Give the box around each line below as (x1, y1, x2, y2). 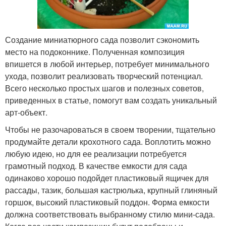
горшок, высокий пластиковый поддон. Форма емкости (5, 196, 209, 208)
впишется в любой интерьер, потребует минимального (5, 58, 209, 70)
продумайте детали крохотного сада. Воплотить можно (5, 136, 211, 148)
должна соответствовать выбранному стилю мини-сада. (5, 208, 215, 220)
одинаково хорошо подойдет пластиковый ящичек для (5, 172, 209, 184)
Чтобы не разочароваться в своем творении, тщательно (5, 124, 215, 136)
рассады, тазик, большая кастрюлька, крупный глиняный (5, 184, 217, 196)
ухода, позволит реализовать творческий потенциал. (5, 70, 203, 82)
